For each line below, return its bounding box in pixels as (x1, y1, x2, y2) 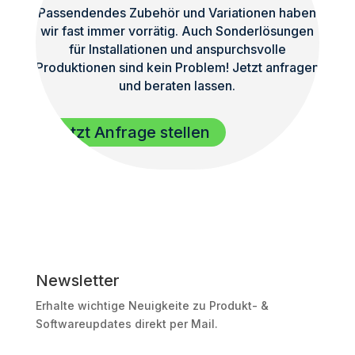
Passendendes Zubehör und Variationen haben (38, 5, 317, 21)
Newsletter (35, 271, 120, 291)
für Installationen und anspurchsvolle (68, 41, 286, 58)
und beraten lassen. (119, 78, 236, 94)
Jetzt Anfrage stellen (51, 123, 210, 143)
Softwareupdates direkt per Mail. (35, 317, 218, 331)
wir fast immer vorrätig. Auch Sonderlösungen (40, 23, 315, 40)
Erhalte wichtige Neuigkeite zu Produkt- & (35, 299, 269, 313)
